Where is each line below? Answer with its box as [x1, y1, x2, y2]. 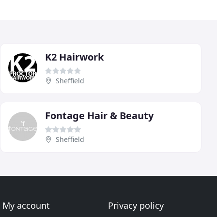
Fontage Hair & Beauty [45, 108, 154, 122]
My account [2, 200, 50, 211]
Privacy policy [108, 200, 164, 211]
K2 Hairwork [45, 50, 104, 63]
